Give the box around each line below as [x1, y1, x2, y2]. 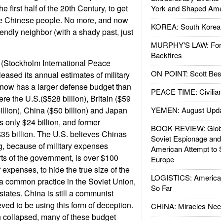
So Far [150, 183, 172, 193]
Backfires [150, 50, 182, 60]
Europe [150, 154, 174, 164]
